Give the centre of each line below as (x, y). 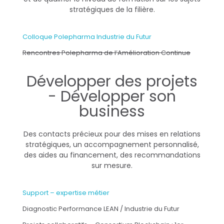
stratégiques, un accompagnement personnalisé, (112, 145)
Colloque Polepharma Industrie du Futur (88, 37)
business (112, 112)
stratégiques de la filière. (112, 10)
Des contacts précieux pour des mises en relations (112, 134)
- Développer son (112, 97)
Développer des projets (112, 82)
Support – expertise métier (66, 193)
